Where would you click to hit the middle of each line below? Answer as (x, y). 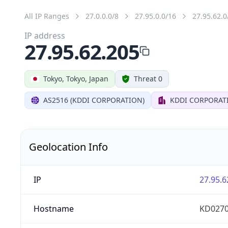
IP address (45, 35)
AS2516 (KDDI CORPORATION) (94, 100)
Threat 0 (148, 78)
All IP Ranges (47, 16)
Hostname (53, 208)
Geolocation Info (68, 147)
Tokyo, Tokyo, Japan (76, 78)
